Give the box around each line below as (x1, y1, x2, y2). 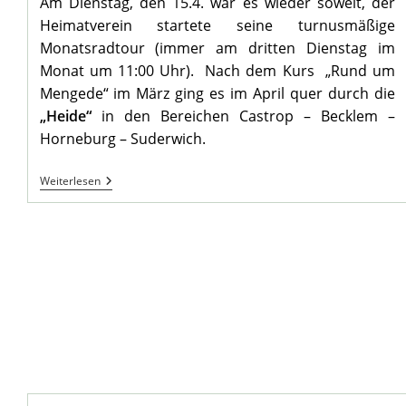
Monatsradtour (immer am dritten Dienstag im (39, 38, 396, 59)
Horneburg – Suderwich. (39, 129, 209, 150)
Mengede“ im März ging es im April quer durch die (39, 83, 396, 104)
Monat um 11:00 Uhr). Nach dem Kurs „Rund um (39, 61, 396, 82)
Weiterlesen (39, 173, 101, 189)
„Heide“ (39, 106, 92, 127)
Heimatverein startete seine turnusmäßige (39, 15, 396, 36)
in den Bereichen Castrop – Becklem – (91, 106, 396, 127)
